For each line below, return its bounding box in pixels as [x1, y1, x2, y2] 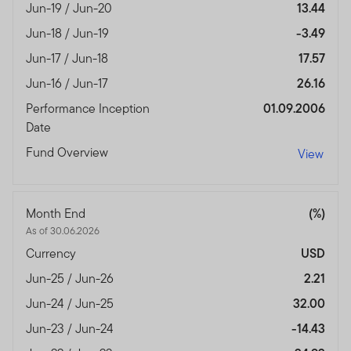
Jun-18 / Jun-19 [26, 24, 112, 42]
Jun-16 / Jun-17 [26, 74, 111, 92]
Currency [26, 244, 79, 262]
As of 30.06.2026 [26, 223, 100, 238]
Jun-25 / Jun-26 [26, 269, 117, 288]
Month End [26, 204, 89, 223]
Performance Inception [26, 99, 150, 118]
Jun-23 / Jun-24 [26, 319, 117, 338]
